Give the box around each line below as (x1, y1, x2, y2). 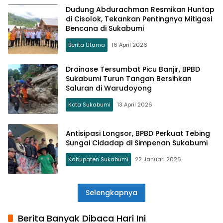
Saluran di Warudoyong (66, 83, 152, 93)
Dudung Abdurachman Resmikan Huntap (66, 4, 215, 14)
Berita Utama (68, 40, 105, 49)
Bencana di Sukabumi (66, 23, 144, 33)
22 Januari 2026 (135, 155, 181, 163)
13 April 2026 (117, 100, 152, 109)
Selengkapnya (86, 188, 137, 198)
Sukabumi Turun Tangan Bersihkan (66, 73, 192, 84)
